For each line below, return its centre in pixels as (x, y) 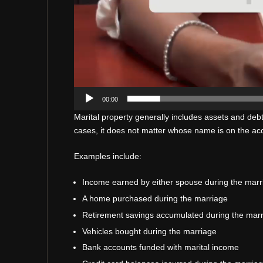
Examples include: (108, 156)
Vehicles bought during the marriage (149, 231)
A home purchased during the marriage (155, 198)
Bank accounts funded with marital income (160, 247)
